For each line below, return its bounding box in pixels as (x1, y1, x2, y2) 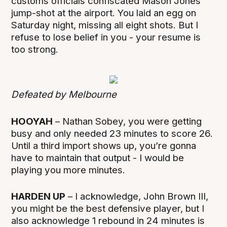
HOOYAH (11, 115, 53, 127)
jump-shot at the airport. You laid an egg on (11, 7, 197, 19)
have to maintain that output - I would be (11, 152, 184, 164)
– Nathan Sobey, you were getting (53, 115, 202, 127)
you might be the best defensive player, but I (11, 202, 205, 214)
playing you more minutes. (11, 164, 126, 176)
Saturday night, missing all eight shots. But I (11, 19, 199, 31)
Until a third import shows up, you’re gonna (11, 139, 197, 152)
